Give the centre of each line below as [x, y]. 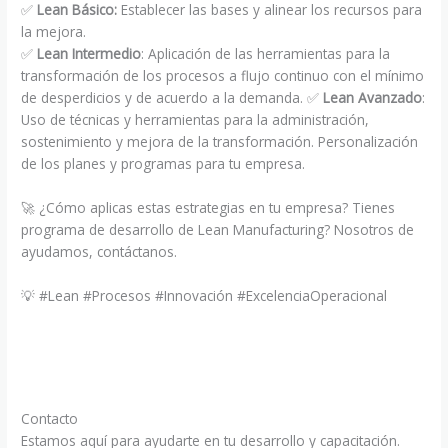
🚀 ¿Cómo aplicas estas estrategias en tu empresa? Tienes [208, 207]
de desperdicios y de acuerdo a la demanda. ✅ [172, 97]
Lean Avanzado [373, 97]
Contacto [50, 419]
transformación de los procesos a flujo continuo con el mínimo [223, 75]
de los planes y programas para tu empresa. [163, 163]
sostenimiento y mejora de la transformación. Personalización [220, 141]
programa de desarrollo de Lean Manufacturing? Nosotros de [218, 229]
